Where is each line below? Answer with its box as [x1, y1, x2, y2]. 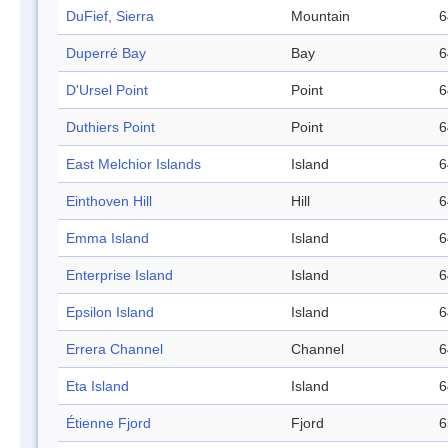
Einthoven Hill [66, 193, 152, 210]
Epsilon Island [66, 304, 154, 321]
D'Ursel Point [66, 82, 148, 99]
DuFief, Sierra [66, 8, 154, 25]
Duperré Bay [66, 45, 146, 62]
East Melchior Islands [66, 156, 201, 173]
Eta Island [66, 378, 129, 395]
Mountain [291, 8, 350, 25]
